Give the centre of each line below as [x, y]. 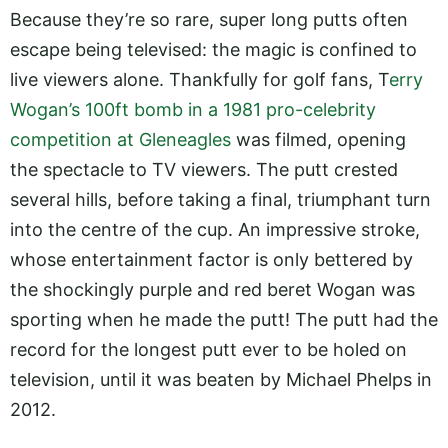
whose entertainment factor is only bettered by [211, 260]
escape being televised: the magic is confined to [213, 50]
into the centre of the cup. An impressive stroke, [215, 230]
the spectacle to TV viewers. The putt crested [204, 170]
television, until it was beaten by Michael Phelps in [221, 380]
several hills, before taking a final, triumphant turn [220, 200]
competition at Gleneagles [120, 140]
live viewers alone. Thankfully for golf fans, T [199, 80]
